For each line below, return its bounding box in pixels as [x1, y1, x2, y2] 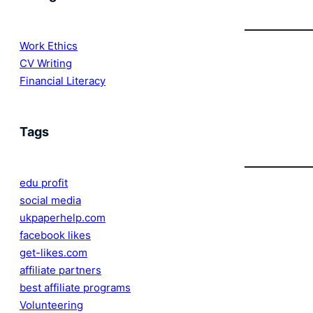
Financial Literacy [20, 74, 105, 88]
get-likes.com [20, 246, 87, 260]
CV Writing [20, 57, 72, 71]
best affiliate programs [20, 281, 131, 295]
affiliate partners [20, 263, 101, 277]
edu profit [20, 176, 68, 190]
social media [20, 194, 81, 208]
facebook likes [20, 228, 91, 242]
